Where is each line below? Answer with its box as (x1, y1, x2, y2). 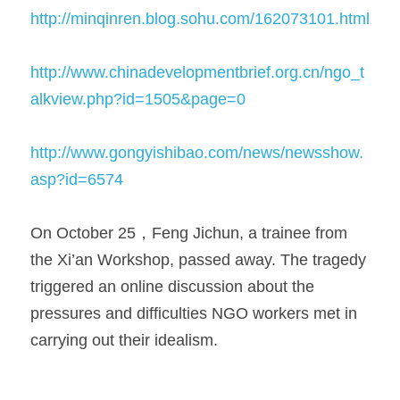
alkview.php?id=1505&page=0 (30, 90, 246, 108)
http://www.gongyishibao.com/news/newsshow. (30, 144, 363, 162)
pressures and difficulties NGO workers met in (30, 304, 357, 322)
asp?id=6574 (30, 171, 123, 188)
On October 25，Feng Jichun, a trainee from (30, 224, 347, 242)
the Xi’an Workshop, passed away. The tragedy (30, 251, 366, 269)
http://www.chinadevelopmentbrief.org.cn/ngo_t (30, 63, 364, 81)
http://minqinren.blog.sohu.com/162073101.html (30, 10, 370, 28)
